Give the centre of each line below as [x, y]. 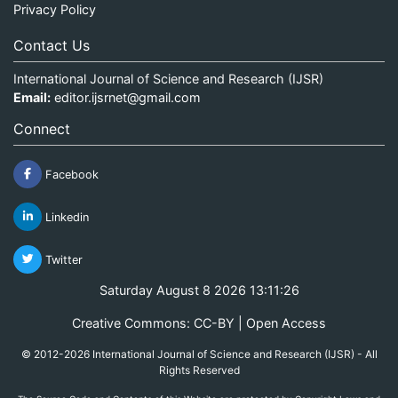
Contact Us [52, 45]
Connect [42, 128]
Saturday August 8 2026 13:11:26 [199, 290]
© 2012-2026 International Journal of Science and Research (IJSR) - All [199, 354]
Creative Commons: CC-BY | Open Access [199, 322]
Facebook [70, 174]
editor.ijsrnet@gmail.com [127, 97]
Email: [32, 97]
